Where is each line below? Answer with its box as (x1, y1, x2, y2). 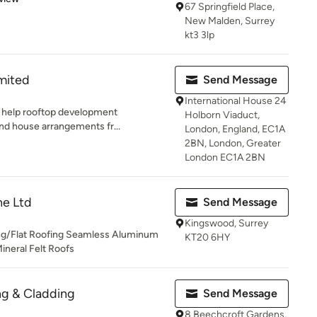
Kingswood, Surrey (185, 217, 268, 229)
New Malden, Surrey (185, 15, 275, 27)
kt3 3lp (185, 29, 214, 41)
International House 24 (185, 95, 287, 107)
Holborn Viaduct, (185, 109, 260, 121)
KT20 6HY (185, 231, 230, 243)
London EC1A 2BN (185, 151, 265, 163)
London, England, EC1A (185, 123, 285, 135)
